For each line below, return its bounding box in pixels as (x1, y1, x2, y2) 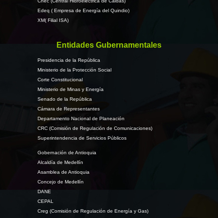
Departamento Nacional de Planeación (37, 116, 125, 121)
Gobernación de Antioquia (37, 150, 96, 155)
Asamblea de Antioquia (37, 169, 90, 175)
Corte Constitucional (37, 77, 83, 82)
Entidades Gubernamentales (56, 41, 162, 49)
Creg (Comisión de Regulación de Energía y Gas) (37, 208, 148, 214)
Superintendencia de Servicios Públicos (37, 135, 127, 141)
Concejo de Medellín (37, 179, 84, 184)
